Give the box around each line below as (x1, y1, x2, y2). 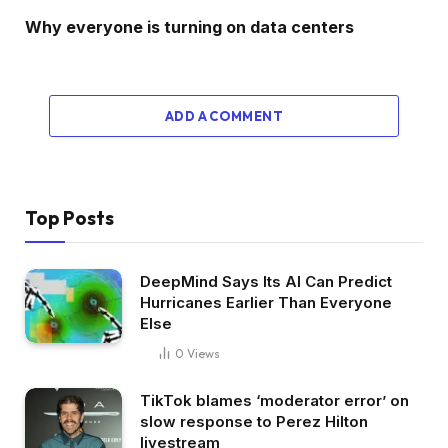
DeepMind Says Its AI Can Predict (140, 271, 392, 291)
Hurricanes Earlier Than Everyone (140, 292, 392, 312)
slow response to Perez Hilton (140, 411, 368, 431)
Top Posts (25, 205, 114, 230)
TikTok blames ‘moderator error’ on (140, 390, 409, 410)
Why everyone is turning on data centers (25, 16, 354, 37)
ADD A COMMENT (164, 107, 284, 124)
